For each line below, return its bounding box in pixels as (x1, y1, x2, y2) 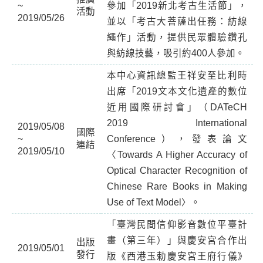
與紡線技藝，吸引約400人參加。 (106, 48, 245, 58)
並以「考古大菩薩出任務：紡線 (106, 16, 247, 26)
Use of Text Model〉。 (106, 197, 200, 207)
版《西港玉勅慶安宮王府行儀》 (106, 251, 247, 261)
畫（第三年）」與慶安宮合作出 (106, 235, 247, 245)
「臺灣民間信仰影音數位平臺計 (106, 220, 247, 230)
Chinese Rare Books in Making (106, 181, 247, 191)
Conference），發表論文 (106, 134, 247, 144)
